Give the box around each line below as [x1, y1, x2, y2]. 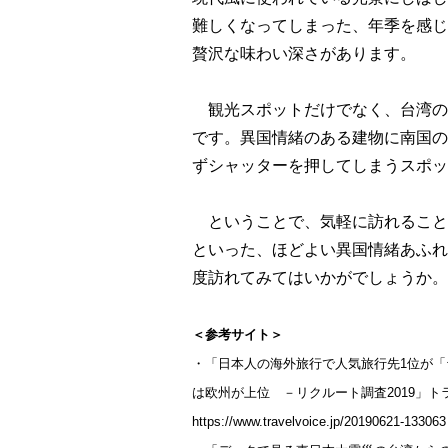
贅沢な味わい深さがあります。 [192, 45, 416, 62]
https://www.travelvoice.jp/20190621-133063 [192, 414, 446, 429]
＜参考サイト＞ [192, 327, 283, 342]
